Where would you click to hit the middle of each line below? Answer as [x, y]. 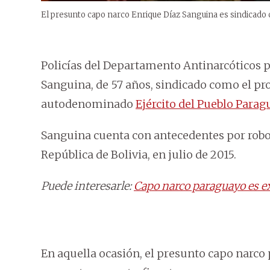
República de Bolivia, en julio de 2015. [139, 155]
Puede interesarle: [87, 186]
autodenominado [88, 104]
